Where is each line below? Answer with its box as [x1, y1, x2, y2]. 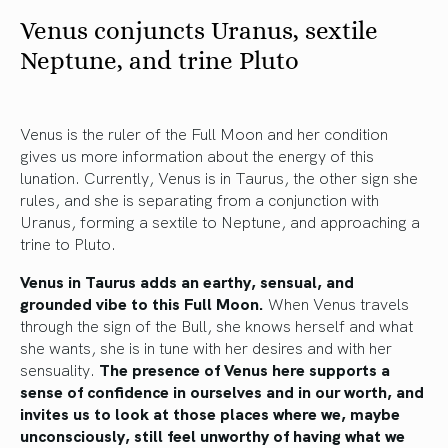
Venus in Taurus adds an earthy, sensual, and [20, 269, 354, 292]
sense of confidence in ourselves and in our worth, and [20, 379, 424, 402]
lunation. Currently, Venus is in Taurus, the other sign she [20, 165, 418, 188]
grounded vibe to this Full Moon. [20, 291, 264, 314]
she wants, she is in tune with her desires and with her [20, 335, 392, 358]
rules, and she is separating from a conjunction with [20, 187, 379, 210]
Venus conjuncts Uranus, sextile [20, 15, 378, 45]
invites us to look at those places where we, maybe [20, 401, 400, 424]
